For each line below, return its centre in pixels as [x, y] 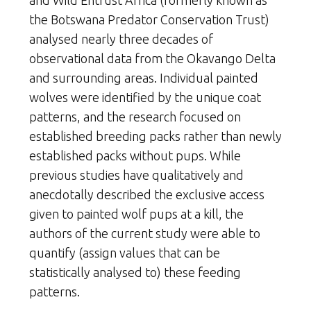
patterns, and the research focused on [135, 117]
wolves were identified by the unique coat [145, 98]
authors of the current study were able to [145, 234]
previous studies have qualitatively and [136, 175]
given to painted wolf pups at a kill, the [136, 214]
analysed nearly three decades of [121, 39]
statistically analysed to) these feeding [135, 272]
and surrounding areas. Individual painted [144, 78]
